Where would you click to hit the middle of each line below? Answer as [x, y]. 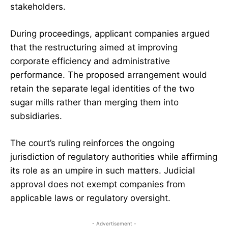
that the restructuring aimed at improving [94, 48]
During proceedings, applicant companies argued [110, 34]
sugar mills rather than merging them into [94, 103]
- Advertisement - [114, 224]
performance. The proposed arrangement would [109, 75]
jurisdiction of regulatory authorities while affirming [114, 157]
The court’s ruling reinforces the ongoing [92, 143]
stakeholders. [38, 7]
